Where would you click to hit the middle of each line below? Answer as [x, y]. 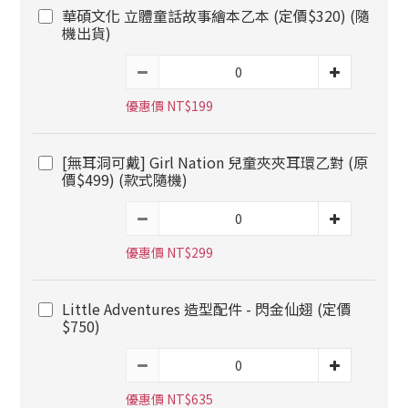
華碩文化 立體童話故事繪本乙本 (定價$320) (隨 [216, 15]
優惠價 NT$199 [169, 106]
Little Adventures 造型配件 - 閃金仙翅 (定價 [207, 309]
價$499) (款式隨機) [125, 179]
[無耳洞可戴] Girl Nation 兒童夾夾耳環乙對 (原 [215, 162]
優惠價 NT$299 [169, 252]
